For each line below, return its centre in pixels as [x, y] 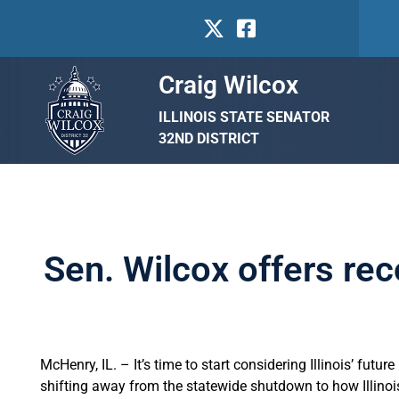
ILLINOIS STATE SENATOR [244, 117]
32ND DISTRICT [208, 138]
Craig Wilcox [228, 85]
